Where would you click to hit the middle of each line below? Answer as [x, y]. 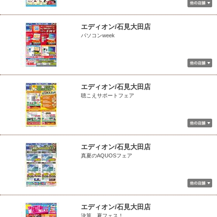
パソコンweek [98, 35]
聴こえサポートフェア [108, 95]
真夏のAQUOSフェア [107, 155]
